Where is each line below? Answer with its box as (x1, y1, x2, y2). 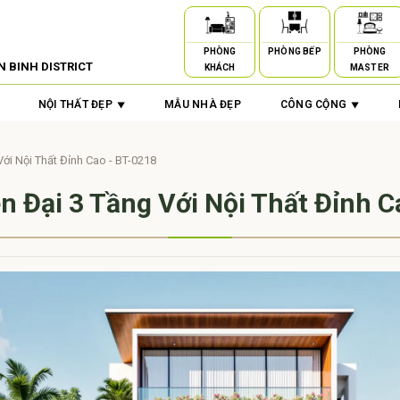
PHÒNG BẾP (268, 46, 321, 56)
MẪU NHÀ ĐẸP (164, 98, 241, 111)
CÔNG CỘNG (279, 98, 346, 111)
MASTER (349, 62, 390, 72)
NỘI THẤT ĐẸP (38, 98, 112, 111)
